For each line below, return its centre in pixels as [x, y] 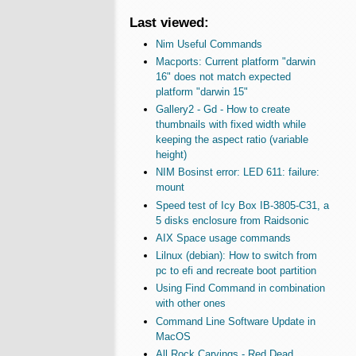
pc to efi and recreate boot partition [236, 271]
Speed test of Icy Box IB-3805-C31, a [242, 205]
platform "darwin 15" [201, 91]
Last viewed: [169, 22]
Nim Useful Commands [209, 44]
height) [171, 155]
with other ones [190, 304]
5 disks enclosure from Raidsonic [232, 220]
